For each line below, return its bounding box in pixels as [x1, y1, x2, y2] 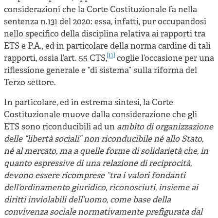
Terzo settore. [4, 77, 56, 88]
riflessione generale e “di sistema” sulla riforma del [4, 65, 197, 76]
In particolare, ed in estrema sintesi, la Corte [4, 97, 173, 108]
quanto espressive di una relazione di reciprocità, [4, 158, 192, 169]
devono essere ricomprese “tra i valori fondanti [4, 170, 185, 181]
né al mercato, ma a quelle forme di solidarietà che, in [4, 146, 208, 157]
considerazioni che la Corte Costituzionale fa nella [4, 4, 197, 15]
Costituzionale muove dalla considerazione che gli [4, 109, 197, 120]
